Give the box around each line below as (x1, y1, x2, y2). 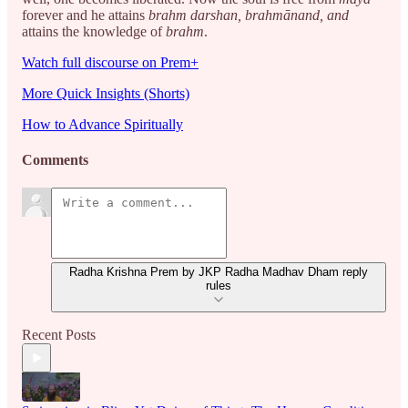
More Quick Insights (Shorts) (22, 85, 189, 101)
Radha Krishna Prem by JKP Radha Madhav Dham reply (69, 265, 368, 280)
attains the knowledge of (22, 23, 166, 39)
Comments (22, 152, 88, 168)
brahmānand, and (245, 6, 349, 23)
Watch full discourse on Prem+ (22, 54, 199, 70)
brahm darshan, (148, 6, 241, 23)
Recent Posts (22, 327, 96, 343)
